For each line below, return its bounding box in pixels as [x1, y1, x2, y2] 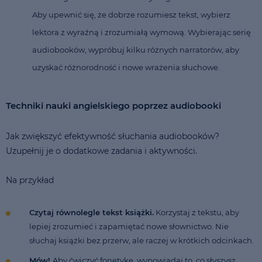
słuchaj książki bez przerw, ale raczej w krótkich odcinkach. [29, 235, 256, 245]
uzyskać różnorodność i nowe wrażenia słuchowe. [32, 62, 220, 72]
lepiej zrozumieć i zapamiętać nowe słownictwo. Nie [29, 221, 229, 231]
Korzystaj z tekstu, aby [154, 207, 239, 217]
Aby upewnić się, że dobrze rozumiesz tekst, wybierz [32, 9, 230, 19]
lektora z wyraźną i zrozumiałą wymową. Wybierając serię [32, 27, 251, 37]
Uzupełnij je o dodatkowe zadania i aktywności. [6, 145, 197, 156]
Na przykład [6, 174, 54, 185]
